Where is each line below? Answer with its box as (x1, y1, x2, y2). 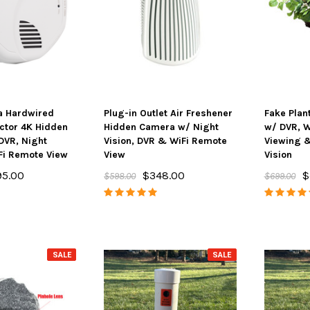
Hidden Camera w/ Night (104, 121, 219, 133)
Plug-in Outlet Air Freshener (104, 107, 233, 119)
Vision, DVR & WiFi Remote (104, 135, 228, 147)
